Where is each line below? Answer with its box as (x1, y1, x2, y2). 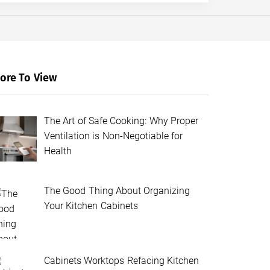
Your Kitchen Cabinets (44, 199, 138, 212)
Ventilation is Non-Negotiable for (44, 130, 183, 142)
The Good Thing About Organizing (44, 184, 190, 196)
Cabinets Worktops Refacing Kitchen (44, 254, 199, 266)
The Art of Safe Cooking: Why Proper (44, 115, 198, 127)
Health (44, 145, 72, 157)
